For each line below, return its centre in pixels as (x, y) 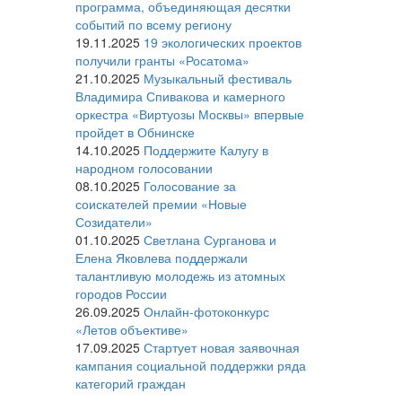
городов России (121, 294)
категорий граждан (130, 384)
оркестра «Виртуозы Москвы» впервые (189, 114)
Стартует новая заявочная (221, 348)
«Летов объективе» (131, 330)
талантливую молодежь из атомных (180, 276)
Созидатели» (114, 222)
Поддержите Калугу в (205, 150)
